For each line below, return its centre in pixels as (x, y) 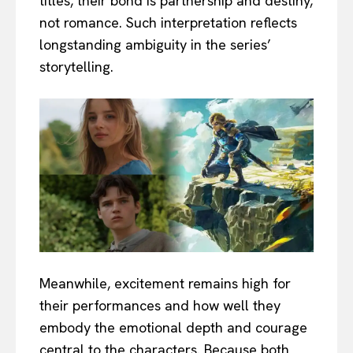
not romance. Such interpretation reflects (168, 22)
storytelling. (76, 66)
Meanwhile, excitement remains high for (165, 284)
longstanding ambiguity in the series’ (155, 44)
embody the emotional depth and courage (173, 328)
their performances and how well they (160, 306)
